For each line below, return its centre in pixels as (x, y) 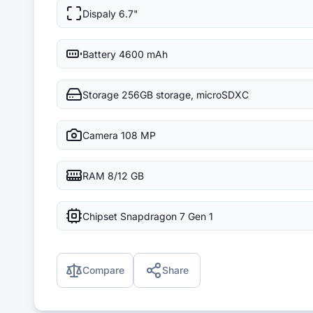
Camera (100, 135)
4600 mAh (143, 54)
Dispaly (99, 13)
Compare (103, 270)
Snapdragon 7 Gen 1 (167, 216)
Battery (99, 54)
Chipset (100, 216)
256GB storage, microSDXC (185, 94)
